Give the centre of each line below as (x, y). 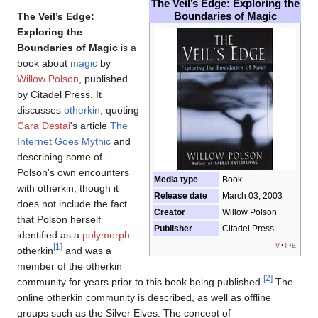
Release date (181, 196)
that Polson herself (59, 220)
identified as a (50, 235)
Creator (170, 213)
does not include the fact (72, 204)
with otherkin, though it (68, 188)
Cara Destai (44, 126)
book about (44, 64)
